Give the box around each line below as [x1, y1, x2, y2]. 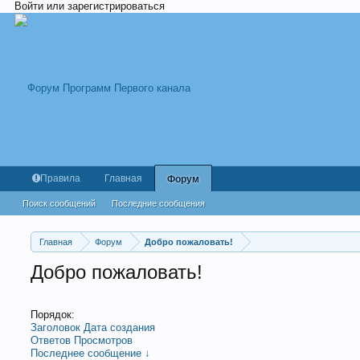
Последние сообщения [112, 198, 206, 208]
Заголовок [31, 321, 81, 333]
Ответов [31, 334, 72, 346]
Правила [40, 173, 80, 184]
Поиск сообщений [22, 198, 96, 208]
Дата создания [84, 321, 156, 333]
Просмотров [74, 334, 133, 346]
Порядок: [31, 309, 76, 321]
